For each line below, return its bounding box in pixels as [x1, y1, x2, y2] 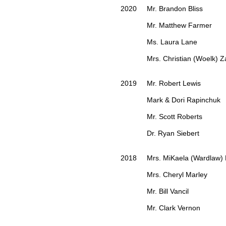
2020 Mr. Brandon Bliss [121, 5, 203, 13]
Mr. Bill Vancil [121, 187, 189, 196]
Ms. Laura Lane [121, 38, 197, 46]
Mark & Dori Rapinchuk [121, 96, 220, 104]
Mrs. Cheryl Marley [121, 171, 209, 179]
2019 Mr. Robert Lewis [121, 79, 201, 88]
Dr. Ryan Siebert [121, 129, 199, 138]
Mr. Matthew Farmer [121, 21, 212, 30]
